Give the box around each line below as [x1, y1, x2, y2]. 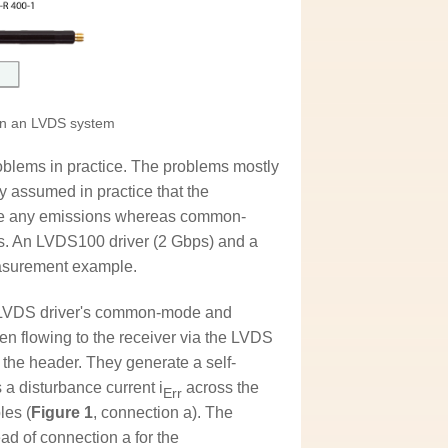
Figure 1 [31, 404, 94, 422]
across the [182, 379, 260, 397]
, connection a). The [93, 404, 234, 422]
